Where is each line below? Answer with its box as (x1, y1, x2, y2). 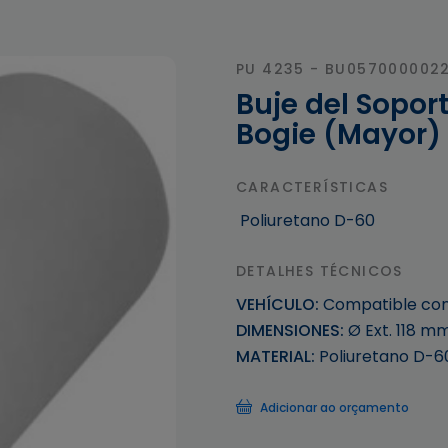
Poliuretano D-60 (236, 209, 375, 232)
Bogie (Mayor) (236, 115, 441, 154)
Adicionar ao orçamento (260, 399, 409, 416)
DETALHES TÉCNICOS (236, 261, 403, 281)
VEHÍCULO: (236, 293, 319, 316)
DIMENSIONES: (236, 319, 344, 342)
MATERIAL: (236, 345, 315, 368)
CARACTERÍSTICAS (236, 177, 388, 197)
